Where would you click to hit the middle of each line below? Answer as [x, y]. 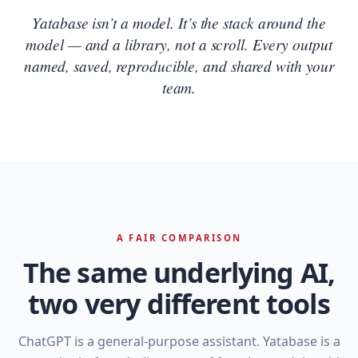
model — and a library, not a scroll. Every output [179, 44]
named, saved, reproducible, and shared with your [179, 65]
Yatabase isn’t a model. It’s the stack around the [179, 22]
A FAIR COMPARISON [179, 237]
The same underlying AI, [179, 272]
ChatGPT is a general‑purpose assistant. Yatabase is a [179, 341]
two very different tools [179, 303]
